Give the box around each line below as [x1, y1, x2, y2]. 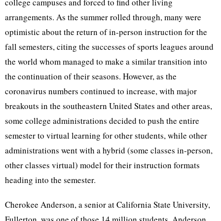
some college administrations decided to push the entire [5, 115, 199, 127]
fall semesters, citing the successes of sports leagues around [5, 41, 214, 53]
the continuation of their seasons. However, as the [5, 71, 177, 82]
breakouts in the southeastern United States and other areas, [5, 100, 212, 112]
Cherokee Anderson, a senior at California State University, [5, 199, 210, 211]
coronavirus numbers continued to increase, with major [5, 85, 197, 97]
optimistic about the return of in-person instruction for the [5, 26, 207, 38]
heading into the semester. [5, 174, 99, 186]
